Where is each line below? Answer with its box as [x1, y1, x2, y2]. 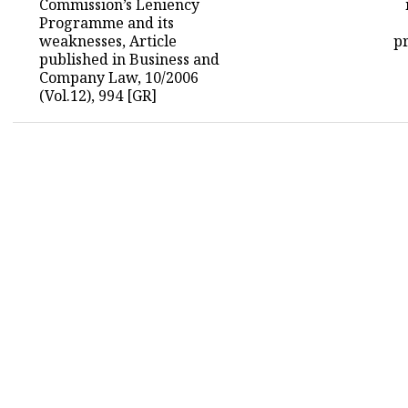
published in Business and [39, 49, 220, 69]
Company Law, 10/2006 [39, 67, 199, 87]
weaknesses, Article [39, 31, 178, 51]
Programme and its [39, 13, 175, 33]
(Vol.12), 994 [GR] [39, 86, 158, 106]
